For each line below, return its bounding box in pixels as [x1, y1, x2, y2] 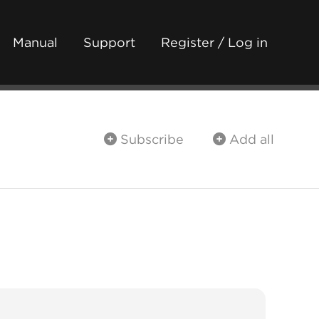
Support [83, 35, 135, 50]
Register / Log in [161, 35, 268, 50]
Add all [226, 132, 274, 147]
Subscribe [117, 132, 184, 147]
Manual [13, 35, 58, 50]
